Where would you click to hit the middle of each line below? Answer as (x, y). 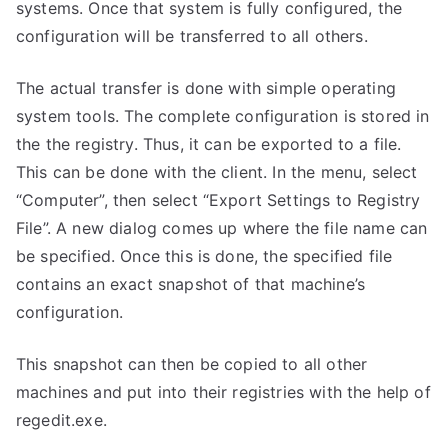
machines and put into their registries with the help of (223, 392)
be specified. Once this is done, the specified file (204, 256)
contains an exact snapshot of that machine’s (191, 284)
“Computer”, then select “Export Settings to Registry (218, 200)
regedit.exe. (61, 420)
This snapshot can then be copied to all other (192, 364)
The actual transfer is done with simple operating (206, 88)
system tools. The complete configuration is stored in (223, 116)
